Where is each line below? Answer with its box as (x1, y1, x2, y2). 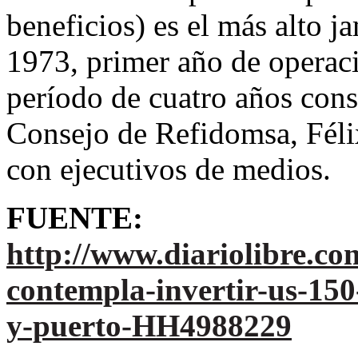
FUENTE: (6, 201, 143, 236)
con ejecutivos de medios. (6, 152, 331, 187)
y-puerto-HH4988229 (6, 308, 292, 344)
